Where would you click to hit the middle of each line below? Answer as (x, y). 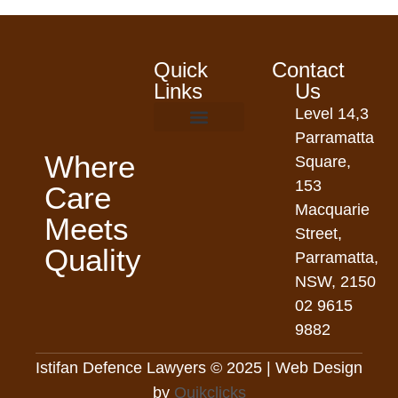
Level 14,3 (331, 114)
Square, (322, 162)
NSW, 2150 (335, 282)
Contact (308, 70)
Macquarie (332, 210)
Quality (93, 259)
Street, (318, 234)
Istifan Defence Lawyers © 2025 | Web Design (199, 368)
